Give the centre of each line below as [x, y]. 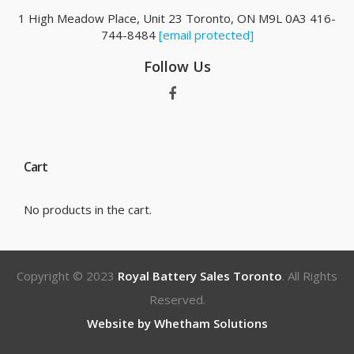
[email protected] [206, 35]
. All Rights [310, 276]
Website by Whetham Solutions [177, 323]
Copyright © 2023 [67, 276]
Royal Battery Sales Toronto [200, 276]
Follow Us [177, 66]
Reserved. [177, 299]
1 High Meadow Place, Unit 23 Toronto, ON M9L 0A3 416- [177, 18]
